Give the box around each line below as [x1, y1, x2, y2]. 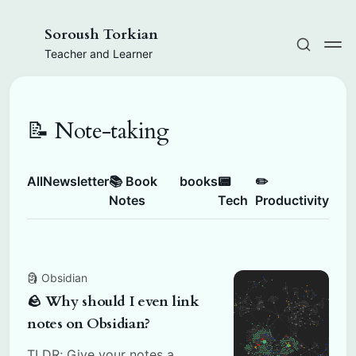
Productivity [254, 192, 329, 208]
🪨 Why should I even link [27, 291, 199, 311]
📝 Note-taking [27, 116, 169, 146]
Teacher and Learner [44, 47, 153, 60]
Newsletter [43, 172, 110, 189]
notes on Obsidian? [27, 313, 150, 334]
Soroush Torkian [44, 25, 158, 44]
